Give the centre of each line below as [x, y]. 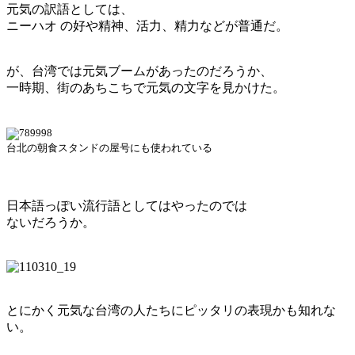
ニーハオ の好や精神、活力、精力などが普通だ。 [147, 26]
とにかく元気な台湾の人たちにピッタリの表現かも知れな [171, 311]
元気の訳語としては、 [70, 10]
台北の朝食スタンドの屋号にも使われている [109, 149]
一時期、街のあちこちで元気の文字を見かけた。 [152, 88]
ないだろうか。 [51, 223]
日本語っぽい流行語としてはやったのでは [127, 206]
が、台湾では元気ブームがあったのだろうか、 [139, 71]
